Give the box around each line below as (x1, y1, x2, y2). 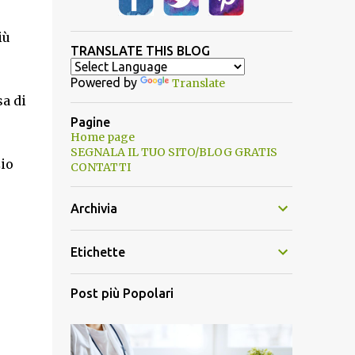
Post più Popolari (70, 286, 174, 300)
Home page (70, 130, 135, 144)
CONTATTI (70, 160, 131, 174)
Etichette (70, 245, 125, 259)
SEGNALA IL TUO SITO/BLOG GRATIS (70, 145, 277, 159)
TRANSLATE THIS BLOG (70, 44, 210, 58)
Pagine (70, 115, 110, 129)
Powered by (70, 75, 140, 90)
